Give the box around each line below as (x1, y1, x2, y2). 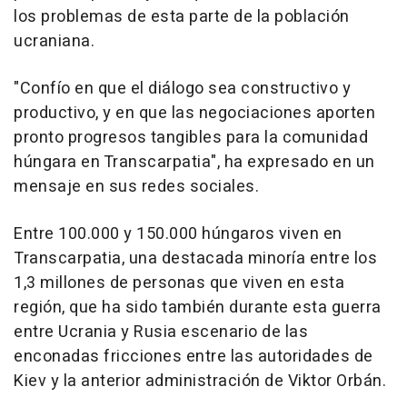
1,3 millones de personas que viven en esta (14, 270, 344, 295)
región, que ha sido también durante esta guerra (14, 294, 382, 320)
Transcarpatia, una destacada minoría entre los (14, 245, 377, 271)
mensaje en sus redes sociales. (14, 174, 259, 199)
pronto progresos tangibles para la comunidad (14, 124, 368, 150)
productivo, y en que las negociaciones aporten (14, 100, 375, 125)
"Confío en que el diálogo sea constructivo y (14, 75, 351, 101)
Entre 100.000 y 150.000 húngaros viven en (14, 221, 342, 246)
